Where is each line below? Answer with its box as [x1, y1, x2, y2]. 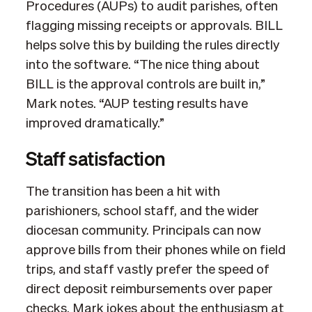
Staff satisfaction [25, 146, 166, 170]
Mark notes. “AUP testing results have [25, 97, 248, 111]
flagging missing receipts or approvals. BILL [25, 19, 283, 33]
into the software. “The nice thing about [25, 58, 260, 72]
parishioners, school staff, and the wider [25, 204, 259, 218]
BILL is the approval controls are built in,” [25, 77, 265, 91]
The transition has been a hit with [25, 185, 220, 198]
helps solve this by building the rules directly [25, 38, 280, 52]
